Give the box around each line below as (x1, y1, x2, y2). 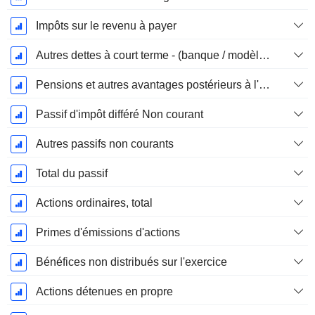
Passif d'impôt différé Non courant (35, 108, 203, 121)
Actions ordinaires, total (35, 197, 153, 210)
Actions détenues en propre (35, 285, 173, 298)
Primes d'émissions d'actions (35, 226, 180, 239)
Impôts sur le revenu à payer (35, 20, 176, 32)
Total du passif (35, 167, 108, 180)
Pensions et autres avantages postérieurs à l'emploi (258, 79, 270, 91)
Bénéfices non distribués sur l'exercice (35, 256, 227, 269)
